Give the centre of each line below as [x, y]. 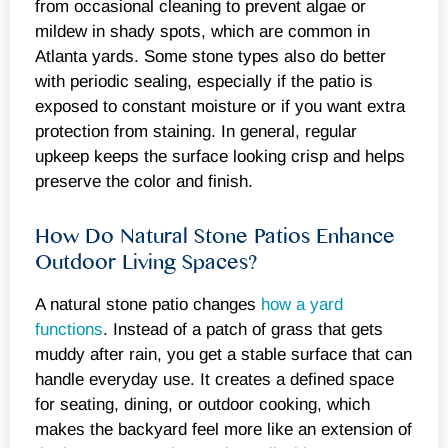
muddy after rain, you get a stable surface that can [223, 354]
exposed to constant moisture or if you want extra [220, 107]
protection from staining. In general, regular [196, 132]
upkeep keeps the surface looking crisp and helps [220, 157]
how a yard [302, 304]
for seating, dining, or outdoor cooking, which [202, 404]
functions [69, 329]
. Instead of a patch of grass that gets [243, 329]
